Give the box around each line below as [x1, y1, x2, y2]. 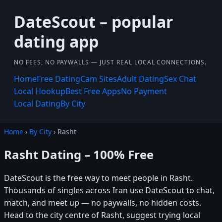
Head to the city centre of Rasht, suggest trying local [4, 209, 200, 221]
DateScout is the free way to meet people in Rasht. [4, 172, 193, 183]
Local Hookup [14, 86, 65, 97]
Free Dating [37, 73, 80, 84]
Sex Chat [164, 73, 196, 84]
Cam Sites [80, 73, 117, 84]
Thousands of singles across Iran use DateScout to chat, [4, 184, 215, 196]
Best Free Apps [65, 86, 121, 97]
